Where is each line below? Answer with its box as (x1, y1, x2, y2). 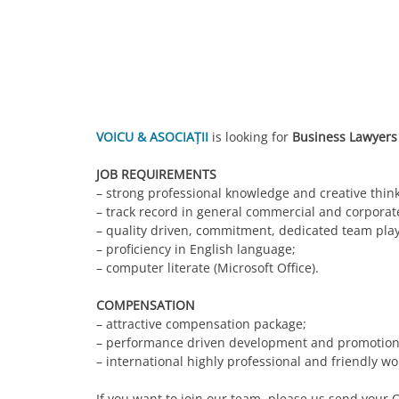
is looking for (208, 127, 292, 145)
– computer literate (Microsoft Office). (96, 258, 319, 276)
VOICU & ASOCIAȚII (96, 127, 208, 145)
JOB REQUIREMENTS (96, 165, 216, 183)
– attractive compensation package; (96, 314, 306, 332)
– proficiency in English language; (96, 240, 296, 257)
